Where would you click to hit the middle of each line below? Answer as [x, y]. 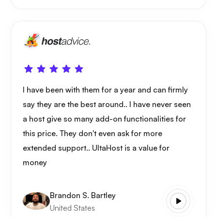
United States [72, 208]
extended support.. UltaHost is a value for [96, 148]
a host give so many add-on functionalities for [104, 119]
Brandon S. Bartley [83, 195]
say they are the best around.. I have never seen [107, 104]
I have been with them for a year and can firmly [105, 90]
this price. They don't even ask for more [93, 133]
